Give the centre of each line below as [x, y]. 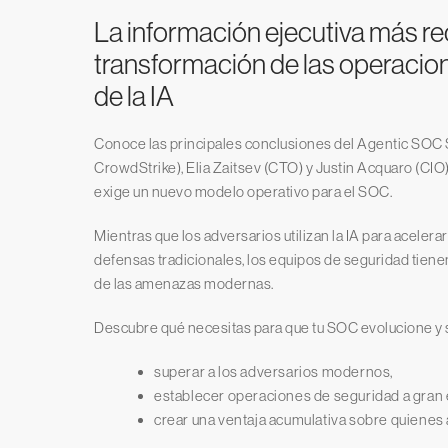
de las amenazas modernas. [184, 284]
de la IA [134, 96]
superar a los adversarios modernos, [273, 372]
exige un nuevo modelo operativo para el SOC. [243, 192]
